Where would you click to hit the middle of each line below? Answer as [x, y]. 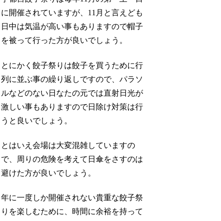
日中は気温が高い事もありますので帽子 [72, 27]
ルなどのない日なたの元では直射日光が [72, 93]
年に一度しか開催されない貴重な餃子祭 [72, 198]
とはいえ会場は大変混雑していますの [68, 145]
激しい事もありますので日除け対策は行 [72, 107]
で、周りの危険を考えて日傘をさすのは [72, 159]
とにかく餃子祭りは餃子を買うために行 [72, 65]
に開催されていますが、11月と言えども [72, 13]
